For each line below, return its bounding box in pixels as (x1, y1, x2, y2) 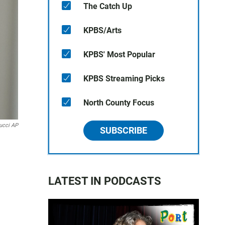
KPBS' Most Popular (83, 50, 155, 59)
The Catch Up (83, 2, 132, 11)
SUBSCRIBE (100, 125, 147, 136)
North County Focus (83, 98, 154, 107)
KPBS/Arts (83, 26, 122, 35)
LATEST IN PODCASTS (48, 175, 161, 187)
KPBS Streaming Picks (83, 74, 165, 83)
